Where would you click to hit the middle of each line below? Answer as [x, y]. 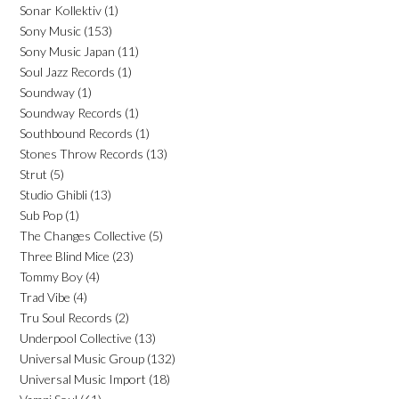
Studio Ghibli [53, 194]
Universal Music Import [83, 379]
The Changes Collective [83, 235]
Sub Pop [41, 215]
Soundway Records [71, 112]
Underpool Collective [76, 338]
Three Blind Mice [65, 256]
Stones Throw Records [81, 153]
